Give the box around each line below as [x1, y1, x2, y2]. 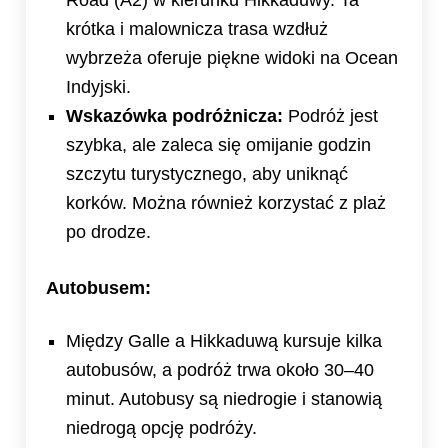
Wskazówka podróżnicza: [66, 106, 283, 127]
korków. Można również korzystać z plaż [66, 193, 386, 214]
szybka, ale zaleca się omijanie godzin [66, 135, 371, 156]
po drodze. [66, 222, 151, 243]
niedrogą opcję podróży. [66, 417, 257, 438]
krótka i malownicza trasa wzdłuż [66, 19, 328, 40]
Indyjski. [66, 77, 131, 98]
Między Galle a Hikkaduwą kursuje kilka [66, 330, 382, 351]
